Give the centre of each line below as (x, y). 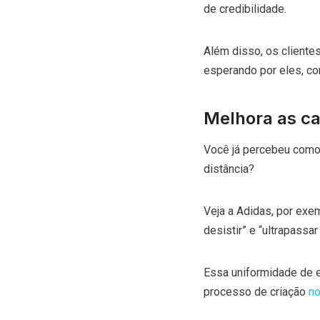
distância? (230, 169)
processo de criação (256, 291)
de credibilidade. (246, 9)
